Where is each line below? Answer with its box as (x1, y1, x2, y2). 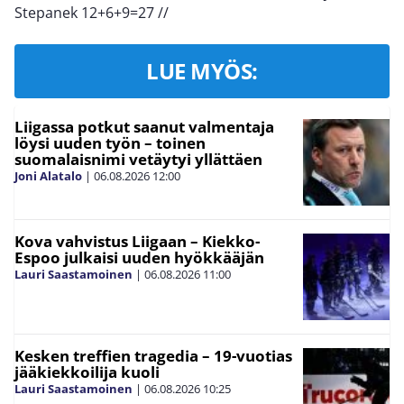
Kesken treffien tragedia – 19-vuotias (14, 345, 292, 366)
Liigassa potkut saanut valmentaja (14, 116, 274, 137)
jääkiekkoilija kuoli (14, 362, 160, 382)
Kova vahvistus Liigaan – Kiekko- (14, 231, 260, 252)
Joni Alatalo (14, 168, 82, 184)
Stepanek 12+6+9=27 (14, 3, 158, 23)
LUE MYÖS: (146, 56, 258, 86)
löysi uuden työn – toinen (14, 133, 206, 153)
